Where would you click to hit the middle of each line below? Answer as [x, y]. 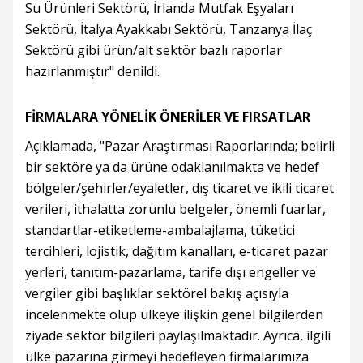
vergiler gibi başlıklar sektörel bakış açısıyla [157, 294]
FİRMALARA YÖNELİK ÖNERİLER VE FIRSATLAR [168, 117]
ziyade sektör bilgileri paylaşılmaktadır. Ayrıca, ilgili [178, 336]
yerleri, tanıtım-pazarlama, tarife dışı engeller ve [171, 273]
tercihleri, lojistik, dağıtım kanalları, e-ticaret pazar [177, 252]
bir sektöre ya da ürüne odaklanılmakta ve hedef [172, 167]
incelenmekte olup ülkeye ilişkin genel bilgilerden [174, 315]
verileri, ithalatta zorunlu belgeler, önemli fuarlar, [175, 209]
